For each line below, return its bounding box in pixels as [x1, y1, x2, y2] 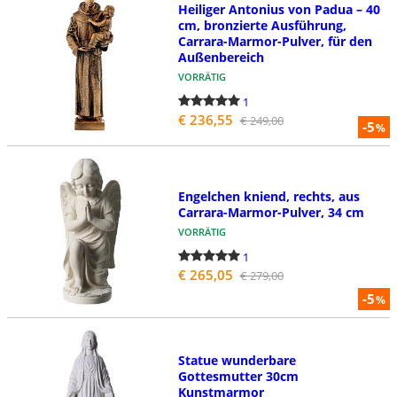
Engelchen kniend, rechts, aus [177, 188, 360, 206]
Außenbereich [177, 48, 264, 66]
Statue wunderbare [177, 351, 296, 369]
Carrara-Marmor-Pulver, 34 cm [177, 204, 364, 222]
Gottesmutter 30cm [177, 367, 299, 385]
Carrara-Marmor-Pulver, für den [177, 32, 372, 50]
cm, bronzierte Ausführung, [177, 16, 346, 34]
